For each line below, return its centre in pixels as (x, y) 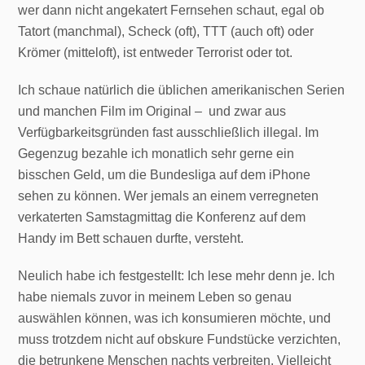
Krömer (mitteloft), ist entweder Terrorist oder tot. (156, 52)
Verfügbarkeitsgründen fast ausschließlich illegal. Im (169, 132)
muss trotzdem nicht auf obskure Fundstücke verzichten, (180, 339)
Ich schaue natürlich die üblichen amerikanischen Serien (182, 90)
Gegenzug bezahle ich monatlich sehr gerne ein (156, 153)
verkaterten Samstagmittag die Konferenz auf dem (162, 217)
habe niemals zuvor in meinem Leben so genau (155, 297)
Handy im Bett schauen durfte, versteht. (131, 238)
